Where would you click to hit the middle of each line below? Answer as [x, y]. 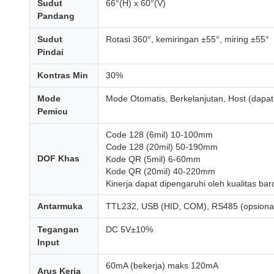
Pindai [50, 52]
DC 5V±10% [129, 229]
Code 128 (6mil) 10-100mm [159, 135]
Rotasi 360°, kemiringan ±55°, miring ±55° [187, 39]
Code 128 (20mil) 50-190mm [162, 147]
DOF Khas [58, 158]
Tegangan [58, 229]
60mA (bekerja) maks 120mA [162, 265]
